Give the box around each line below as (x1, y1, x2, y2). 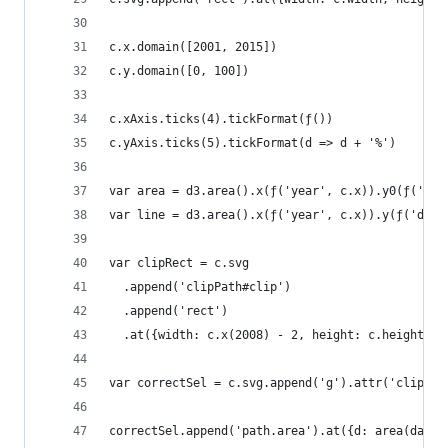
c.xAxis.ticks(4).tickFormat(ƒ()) (109, 112, 333, 126)
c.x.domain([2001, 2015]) (109, 40, 277, 54)
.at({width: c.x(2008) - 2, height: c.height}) (109, 328, 438, 342)
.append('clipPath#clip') (109, 280, 291, 294)
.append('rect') (109, 304, 228, 318)
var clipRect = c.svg (109, 256, 249, 270)
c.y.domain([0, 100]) (109, 64, 249, 78)
